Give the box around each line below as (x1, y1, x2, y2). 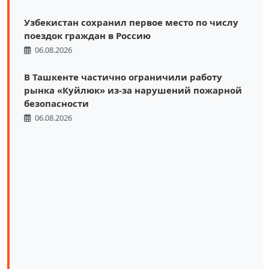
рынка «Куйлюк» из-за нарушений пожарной (24, 84, 242, 97)
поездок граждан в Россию (24, 29, 151, 42)
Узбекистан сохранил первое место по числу (24, 16, 238, 29)
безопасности (24, 97, 89, 110)
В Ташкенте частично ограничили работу (24, 71, 222, 83)
